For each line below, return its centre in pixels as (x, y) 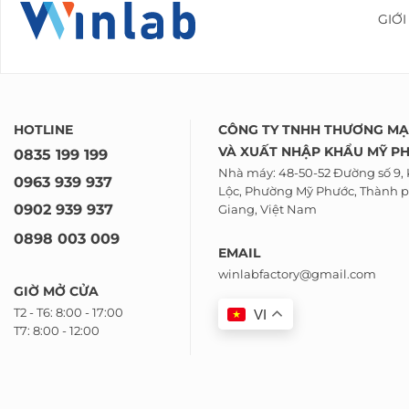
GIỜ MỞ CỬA (56, 292)
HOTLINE (43, 129)
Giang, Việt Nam (267, 209)
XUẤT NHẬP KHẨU (304, 152)
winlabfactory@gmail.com (297, 274)
